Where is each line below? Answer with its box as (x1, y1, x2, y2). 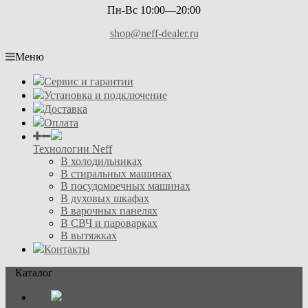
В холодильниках (60, 155, 142, 167)
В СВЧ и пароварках (60, 217, 157, 229)
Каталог (15, 267, 53, 278)
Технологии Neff (33, 143, 112, 155)
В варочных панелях (60, 205, 157, 217)
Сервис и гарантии (44, 76, 133, 87)
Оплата (44, 117, 78, 129)
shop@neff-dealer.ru (109, 27, 199, 39)
